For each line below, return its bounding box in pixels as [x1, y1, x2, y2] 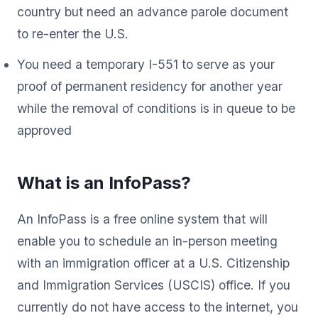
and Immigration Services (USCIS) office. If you [17, 277, 290, 292]
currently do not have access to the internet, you [17, 299, 298, 314]
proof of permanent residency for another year [17, 78, 283, 94]
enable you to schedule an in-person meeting [17, 233, 278, 248]
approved [17, 122, 72, 138]
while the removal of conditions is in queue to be [17, 100, 295, 116]
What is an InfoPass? [17, 172, 191, 193]
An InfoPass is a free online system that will [17, 211, 268, 226]
